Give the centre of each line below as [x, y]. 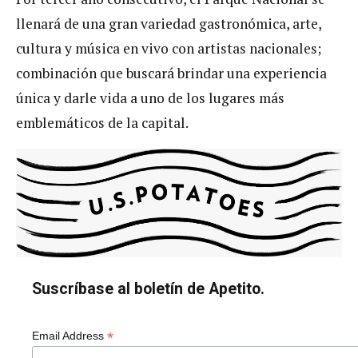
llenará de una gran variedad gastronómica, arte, [169, 23]
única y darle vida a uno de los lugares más [150, 97]
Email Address [70, 336]
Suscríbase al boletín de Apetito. [148, 289]
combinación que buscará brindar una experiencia [171, 73]
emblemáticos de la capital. [102, 122]
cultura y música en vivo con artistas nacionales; [169, 48]
